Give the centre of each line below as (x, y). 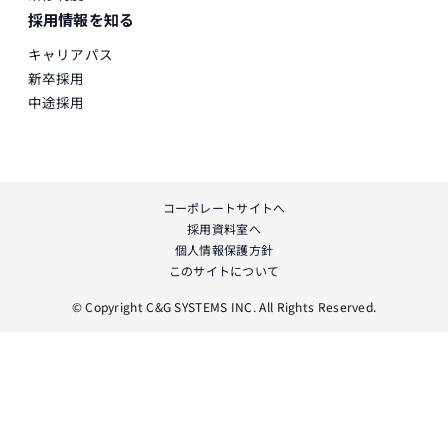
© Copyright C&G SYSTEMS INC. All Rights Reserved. (224, 306)
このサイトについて (224, 270)
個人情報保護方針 (224, 249)
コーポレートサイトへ (224, 207)
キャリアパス (70, 54)
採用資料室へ (224, 228)
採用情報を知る (81, 20)
